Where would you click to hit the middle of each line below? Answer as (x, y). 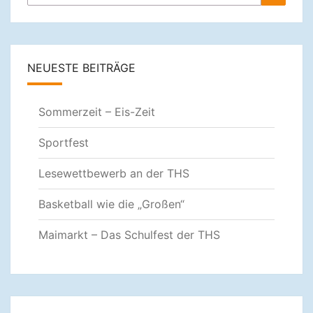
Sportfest (64, 142)
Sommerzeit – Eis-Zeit (97, 111)
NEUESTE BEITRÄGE (81, 67)
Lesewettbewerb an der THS (114, 173)
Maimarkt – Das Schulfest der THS (129, 234)
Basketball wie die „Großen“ (111, 204)
